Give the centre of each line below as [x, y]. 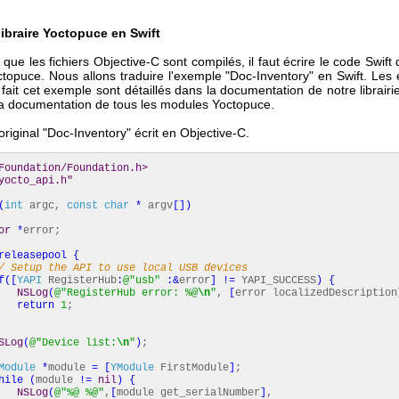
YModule [132, 368]
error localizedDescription [316, 293]
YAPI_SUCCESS [276, 281]
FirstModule [191, 368]
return [36, 305]
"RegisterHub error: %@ [129, 293]
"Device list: [76, 343]
